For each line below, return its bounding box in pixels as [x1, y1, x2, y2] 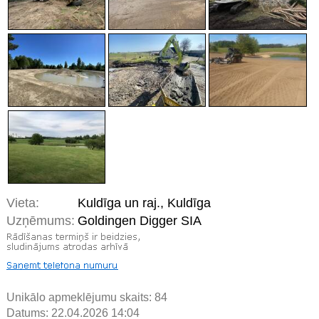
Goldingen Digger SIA [78, 214, 202, 229]
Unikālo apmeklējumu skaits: [6, 291, 155, 304]
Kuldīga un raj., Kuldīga [78, 196, 211, 211]
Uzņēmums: [6, 214, 75, 229]
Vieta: [6, 196, 39, 211]
